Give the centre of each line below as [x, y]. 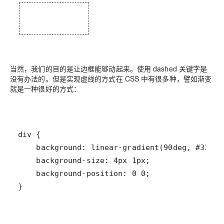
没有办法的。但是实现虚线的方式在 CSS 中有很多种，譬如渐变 [111, 79]
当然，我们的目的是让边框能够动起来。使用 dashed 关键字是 [109, 69]
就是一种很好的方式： [45, 89]
